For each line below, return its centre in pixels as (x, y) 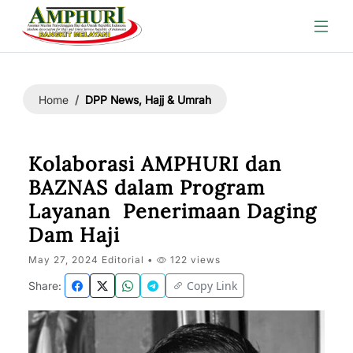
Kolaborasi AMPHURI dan (155, 164)
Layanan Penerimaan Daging (173, 211)
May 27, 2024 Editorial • (93, 260)
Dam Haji (74, 235)
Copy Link (212, 286)
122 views (194, 260)
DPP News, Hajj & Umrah (148, 99)
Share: (45, 286)
